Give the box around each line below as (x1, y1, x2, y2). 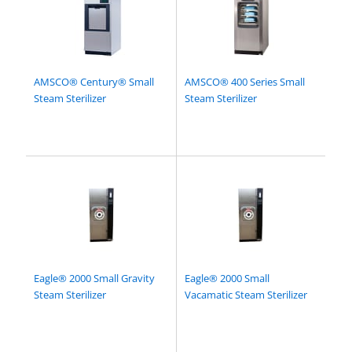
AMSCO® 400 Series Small (185, 75, 305, 90)
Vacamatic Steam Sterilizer (185, 288, 307, 302)
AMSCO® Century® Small (34, 75, 155, 90)
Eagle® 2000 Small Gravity (34, 271, 156, 286)
